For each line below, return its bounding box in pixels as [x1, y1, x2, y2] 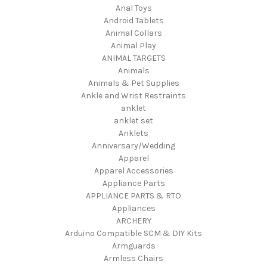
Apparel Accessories [94, 165, 173, 176]
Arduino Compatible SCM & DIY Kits [65, 228, 202, 238]
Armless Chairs [104, 253, 163, 263]
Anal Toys [115, 2, 152, 13]
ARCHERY [116, 215, 151, 226]
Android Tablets [103, 15, 164, 26]
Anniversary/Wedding [92, 140, 175, 151]
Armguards [111, 240, 156, 251]
